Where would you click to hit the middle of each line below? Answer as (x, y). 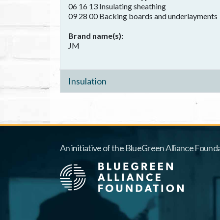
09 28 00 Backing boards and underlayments (143, 16)
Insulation (87, 81)
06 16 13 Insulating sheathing (117, 6)
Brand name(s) (95, 36)
